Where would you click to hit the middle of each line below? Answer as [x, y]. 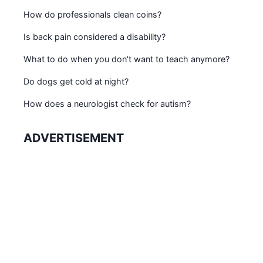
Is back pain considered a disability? [95, 37]
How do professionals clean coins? [92, 15]
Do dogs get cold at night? [76, 82]
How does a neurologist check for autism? [107, 104]
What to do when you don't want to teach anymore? [127, 59]
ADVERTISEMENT [74, 138]
